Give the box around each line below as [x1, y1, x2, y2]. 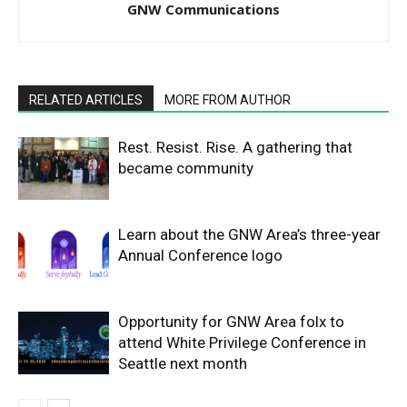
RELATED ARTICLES [29, 92, 143, 107]
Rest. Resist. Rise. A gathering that [118, 137, 352, 156]
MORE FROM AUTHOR [164, 92, 291, 107]
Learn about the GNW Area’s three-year [118, 224, 381, 243]
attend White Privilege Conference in [118, 333, 366, 352]
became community [118, 158, 253, 177]
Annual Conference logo [118, 245, 283, 264]
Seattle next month [118, 353, 247, 372]
